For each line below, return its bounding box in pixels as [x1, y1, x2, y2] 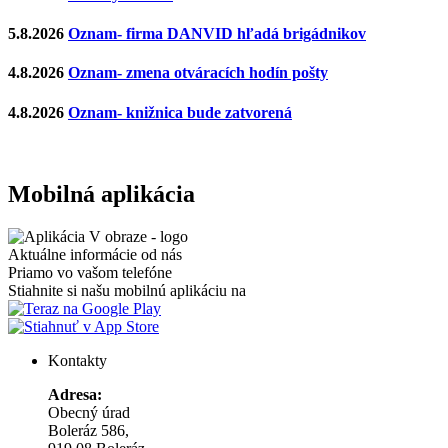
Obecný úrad [48, 403, 130, 421]
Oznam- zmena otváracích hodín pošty [68, 64, 328, 82]
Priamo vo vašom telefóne [8, 263, 172, 281]
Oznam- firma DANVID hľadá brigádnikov [68, 25, 366, 43]
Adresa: [48, 385, 102, 403]
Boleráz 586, [48, 421, 129, 439]
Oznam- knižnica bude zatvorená [68, 103, 292, 121]
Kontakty [48, 351, 107, 369]
